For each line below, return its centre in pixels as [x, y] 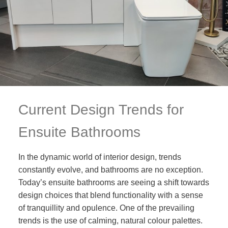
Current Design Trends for [101, 110]
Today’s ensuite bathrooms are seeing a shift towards [113, 182]
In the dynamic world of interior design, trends [99, 157]
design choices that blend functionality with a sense [110, 195]
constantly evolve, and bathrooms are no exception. [110, 170]
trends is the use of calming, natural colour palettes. [110, 221]
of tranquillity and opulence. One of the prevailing [106, 208]
